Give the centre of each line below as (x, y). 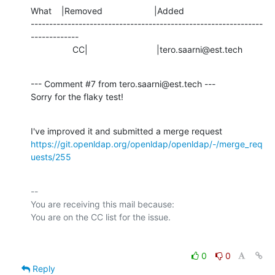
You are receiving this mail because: (103, 204)
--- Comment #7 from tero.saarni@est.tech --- (123, 83)
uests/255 (51, 157)
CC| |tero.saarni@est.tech (157, 49)
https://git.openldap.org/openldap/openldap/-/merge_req (147, 144)
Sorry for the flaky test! (77, 96)
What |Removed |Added (107, 10)
